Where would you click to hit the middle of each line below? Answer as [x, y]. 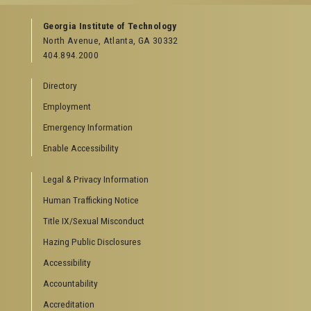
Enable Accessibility [81, 148]
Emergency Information [88, 127]
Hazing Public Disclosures [92, 242]
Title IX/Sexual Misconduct [94, 221]
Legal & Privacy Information [96, 179]
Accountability [70, 284]
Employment [67, 107]
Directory [60, 86]
